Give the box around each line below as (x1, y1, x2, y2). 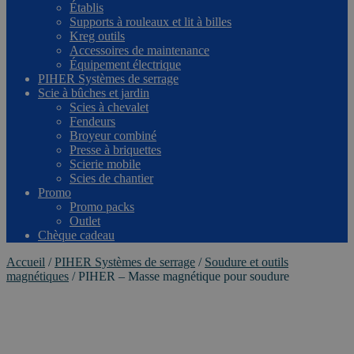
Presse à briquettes (70, 142, 161, 156)
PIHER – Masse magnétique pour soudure (78, 269, 289, 283)
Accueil (6, 254, 45, 269)
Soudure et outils (205, 254, 288, 269)
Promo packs (70, 199, 134, 213)
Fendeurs (70, 114, 115, 128)
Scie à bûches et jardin (38, 85, 149, 100)
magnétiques (6, 269, 69, 283)
